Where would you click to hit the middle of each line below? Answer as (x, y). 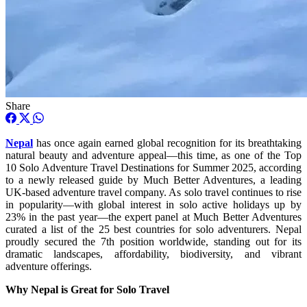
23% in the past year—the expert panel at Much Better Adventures (153, 217)
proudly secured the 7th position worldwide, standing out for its (153, 241)
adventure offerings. (49, 266)
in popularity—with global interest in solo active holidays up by (153, 204)
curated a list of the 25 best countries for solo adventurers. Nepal (153, 229)
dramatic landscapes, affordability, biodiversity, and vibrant (153, 254)
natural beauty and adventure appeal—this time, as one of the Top (153, 155)
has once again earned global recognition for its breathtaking (167, 143)
